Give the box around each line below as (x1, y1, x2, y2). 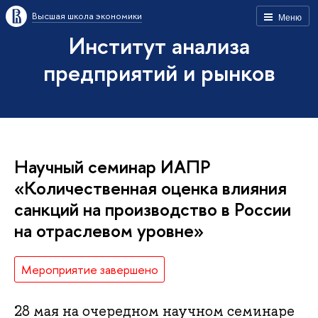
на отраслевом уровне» (14, 218, 204, 243)
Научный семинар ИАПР (14, 154, 211, 179)
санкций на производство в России (14, 197, 291, 221)
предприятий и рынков (43, 57, 275, 88)
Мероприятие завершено (21, 261, 158, 278)
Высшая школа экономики (32, 9, 142, 22)
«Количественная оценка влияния (14, 175, 287, 200)
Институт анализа (68, 30, 250, 61)
